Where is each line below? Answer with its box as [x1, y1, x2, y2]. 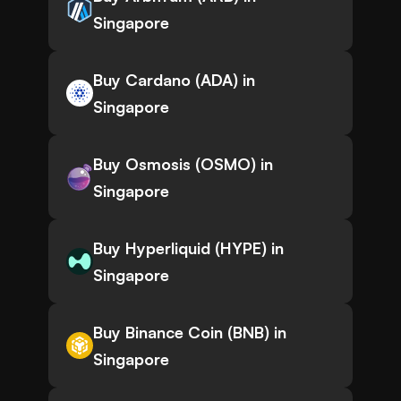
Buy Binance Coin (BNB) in [93, 322, 286, 343]
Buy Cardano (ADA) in [93, 70, 255, 90]
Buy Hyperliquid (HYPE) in [93, 238, 284, 259]
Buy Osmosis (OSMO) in [93, 154, 273, 175]
